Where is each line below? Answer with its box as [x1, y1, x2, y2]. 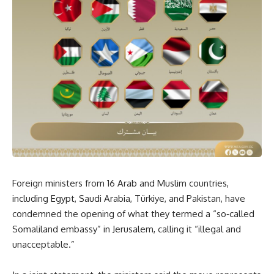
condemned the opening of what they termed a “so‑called [12, 207, 254, 220]
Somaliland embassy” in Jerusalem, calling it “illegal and [12, 223, 241, 235]
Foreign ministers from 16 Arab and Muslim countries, [12, 177, 229, 189]
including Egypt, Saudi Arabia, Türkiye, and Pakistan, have [12, 192, 245, 204]
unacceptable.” [12, 238, 75, 250]
